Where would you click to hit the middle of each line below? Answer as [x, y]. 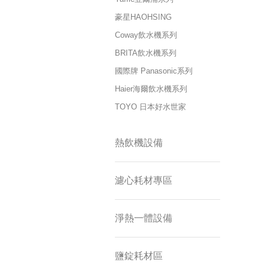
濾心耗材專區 [144, 180]
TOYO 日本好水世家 [150, 107]
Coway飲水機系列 [146, 35]
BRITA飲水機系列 [146, 53]
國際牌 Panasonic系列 [154, 71]
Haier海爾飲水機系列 [151, 89]
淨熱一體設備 [144, 218]
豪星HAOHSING [143, 17]
